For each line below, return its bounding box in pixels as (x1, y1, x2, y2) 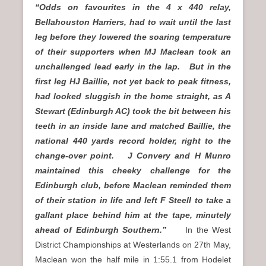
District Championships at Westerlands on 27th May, (35, 239, 231, 249)
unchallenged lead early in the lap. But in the (35, 61, 231, 71)
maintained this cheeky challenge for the (35, 165, 231, 175)
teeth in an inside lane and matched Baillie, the (35, 121, 231, 131)
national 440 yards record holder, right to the (35, 135, 231, 145)
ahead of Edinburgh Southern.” (35, 224, 186, 235)
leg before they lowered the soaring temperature (35, 31, 231, 42)
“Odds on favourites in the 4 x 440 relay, (35, 2, 231, 12)
